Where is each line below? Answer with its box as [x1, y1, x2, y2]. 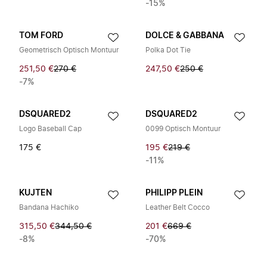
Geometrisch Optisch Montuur [19, 46, 119, 54]
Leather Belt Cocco [145, 204, 210, 211]
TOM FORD [19, 32, 63, 40]
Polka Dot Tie [145, 46, 191, 54]
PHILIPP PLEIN [145, 189, 203, 197]
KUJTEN [19, 189, 52, 197]
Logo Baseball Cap [19, 125, 82, 132]
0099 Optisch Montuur [145, 125, 221, 132]
